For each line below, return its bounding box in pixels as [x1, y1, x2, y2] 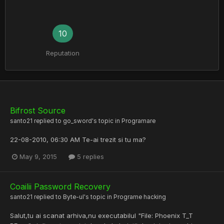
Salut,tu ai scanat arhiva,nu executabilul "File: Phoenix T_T [10, 211, 193, 220]
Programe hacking [113, 193, 166, 201]
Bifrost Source [10, 105, 65, 115]
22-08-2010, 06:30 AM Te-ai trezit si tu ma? [10, 135, 146, 143]
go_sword [63, 117, 92, 124]
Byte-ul [63, 193, 84, 201]
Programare [121, 117, 155, 124]
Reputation [46, 49, 79, 57]
